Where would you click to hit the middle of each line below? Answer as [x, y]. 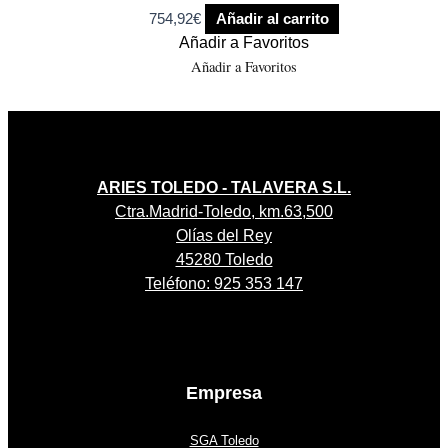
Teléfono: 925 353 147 [224, 284]
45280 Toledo [224, 260]
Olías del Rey [224, 236]
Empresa [224, 393]
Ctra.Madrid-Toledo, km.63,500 [224, 212]
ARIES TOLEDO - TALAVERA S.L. [224, 188]
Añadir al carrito [272, 19]
